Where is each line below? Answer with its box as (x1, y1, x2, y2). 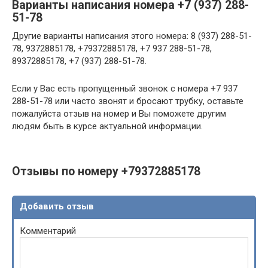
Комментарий (20, 226, 76, 236)
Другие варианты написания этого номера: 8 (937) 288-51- (12, 31, 252, 41)
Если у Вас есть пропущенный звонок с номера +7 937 (12, 83, 237, 94)
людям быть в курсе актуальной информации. (12, 121, 203, 132)
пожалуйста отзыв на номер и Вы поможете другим (12, 108, 226, 119)
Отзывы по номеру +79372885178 (12, 165, 200, 179)
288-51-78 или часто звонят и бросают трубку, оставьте (12, 96, 243, 106)
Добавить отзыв (20, 201, 94, 212)
